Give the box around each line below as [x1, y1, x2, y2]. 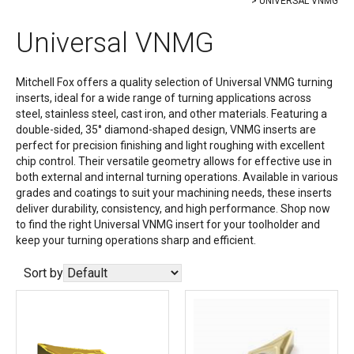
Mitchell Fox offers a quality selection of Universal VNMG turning [16, 75, 333, 88]
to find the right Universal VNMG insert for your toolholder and [16, 217, 320, 231]
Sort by [24, 265, 63, 281]
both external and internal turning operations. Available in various [16, 170, 338, 183]
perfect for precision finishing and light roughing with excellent [16, 138, 325, 152]
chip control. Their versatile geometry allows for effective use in [16, 154, 332, 168]
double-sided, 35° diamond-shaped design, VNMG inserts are [16, 122, 316, 136]
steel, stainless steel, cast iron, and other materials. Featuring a [16, 107, 327, 120]
